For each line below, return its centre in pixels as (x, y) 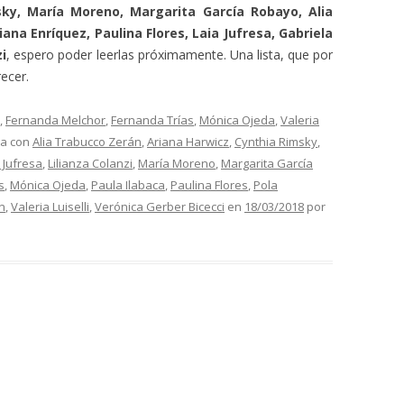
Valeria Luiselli (50, 207)
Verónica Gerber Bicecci (160, 207)
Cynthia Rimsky (276, 142)
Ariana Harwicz (188, 142)
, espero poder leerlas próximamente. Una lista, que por (170, 55)
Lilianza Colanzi (90, 163)
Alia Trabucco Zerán (87, 142)
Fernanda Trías (152, 120)
